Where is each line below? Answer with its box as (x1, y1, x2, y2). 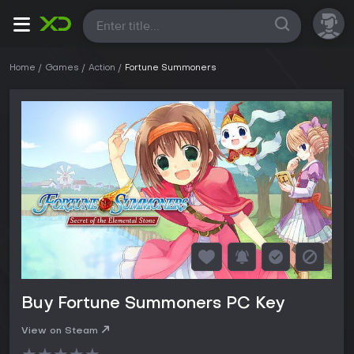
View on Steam (21, 326, 98, 337)
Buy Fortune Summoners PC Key (21, 296, 284, 313)
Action (88, 64, 115, 73)
